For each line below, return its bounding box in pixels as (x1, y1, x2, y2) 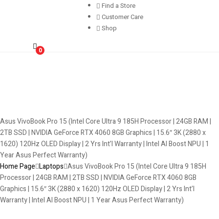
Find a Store (101, 1, 135, 10)
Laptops (39, 161, 64, 172)
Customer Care (101, 12, 143, 22)
